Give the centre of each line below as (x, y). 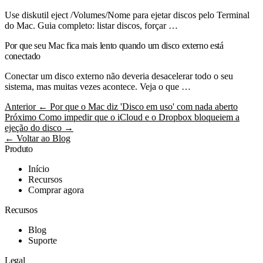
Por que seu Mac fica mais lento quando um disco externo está (114, 45)
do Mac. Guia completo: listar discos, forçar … (91, 26)
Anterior (20, 107)
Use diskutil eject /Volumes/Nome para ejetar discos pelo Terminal (127, 15)
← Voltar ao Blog (38, 138)
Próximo (21, 117)
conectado (23, 56)
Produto (19, 149)
